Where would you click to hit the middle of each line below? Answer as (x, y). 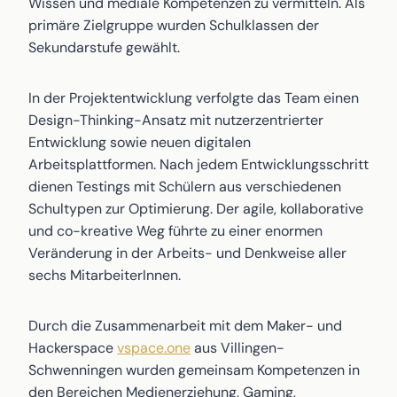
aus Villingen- (237, 348)
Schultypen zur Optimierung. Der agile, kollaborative (196, 209)
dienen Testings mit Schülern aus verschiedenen (185, 187)
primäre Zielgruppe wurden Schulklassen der (174, 25)
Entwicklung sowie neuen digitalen (140, 142)
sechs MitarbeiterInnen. (105, 275)
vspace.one (154, 348)
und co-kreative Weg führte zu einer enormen (175, 231)
